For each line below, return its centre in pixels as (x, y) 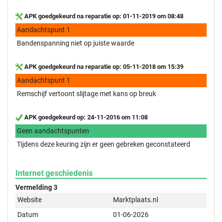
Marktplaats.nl (136, 199)
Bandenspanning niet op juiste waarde (76, 43)
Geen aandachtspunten (53, 131)
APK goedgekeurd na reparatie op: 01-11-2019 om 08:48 (103, 16)
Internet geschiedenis (54, 173)
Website (30, 199)
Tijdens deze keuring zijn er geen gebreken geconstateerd (104, 144)
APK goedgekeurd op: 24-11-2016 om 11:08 (85, 117)
